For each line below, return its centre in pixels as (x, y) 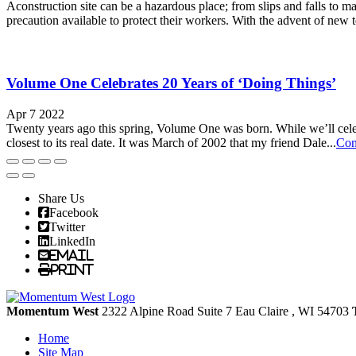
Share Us (61, 198)
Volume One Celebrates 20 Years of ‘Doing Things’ (171, 83)
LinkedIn (72, 241)
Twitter (67, 226)
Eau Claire (262, 311)
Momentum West (54, 311)
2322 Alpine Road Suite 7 (168, 311)
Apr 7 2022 (35, 114)
